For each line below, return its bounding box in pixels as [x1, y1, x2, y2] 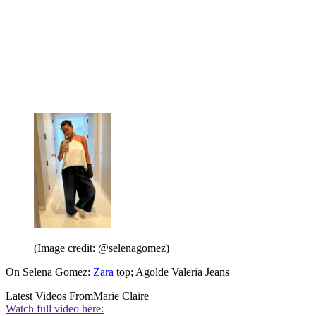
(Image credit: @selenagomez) [34, 242, 169, 255]
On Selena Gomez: [6, 266, 93, 279]
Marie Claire [93, 290, 149, 303]
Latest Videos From [6, 290, 93, 303]
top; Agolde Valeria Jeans [114, 266, 229, 279]
